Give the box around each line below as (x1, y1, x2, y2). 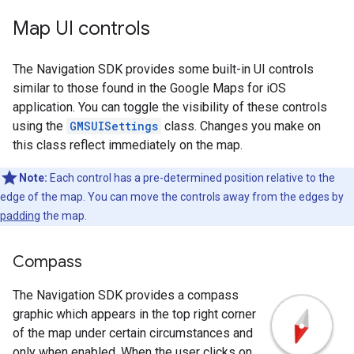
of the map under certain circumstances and (13, 326, 253, 341)
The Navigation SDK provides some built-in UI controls (13, 62, 314, 77)
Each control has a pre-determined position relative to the (47, 171, 335, 184)
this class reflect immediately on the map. (13, 137, 243, 153)
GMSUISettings (70, 119, 158, 134)
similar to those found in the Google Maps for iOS (13, 81, 286, 96)
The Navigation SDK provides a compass (13, 288, 239, 303)
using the (13, 119, 66, 134)
